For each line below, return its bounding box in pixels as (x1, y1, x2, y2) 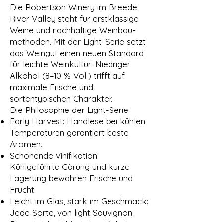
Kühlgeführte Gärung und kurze (10, 162, 130, 172)
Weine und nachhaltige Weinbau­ (10, 25, 136, 36)
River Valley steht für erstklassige (10, 13, 139, 24)
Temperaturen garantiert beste (10, 127, 129, 138)
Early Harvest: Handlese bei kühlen (10, 116, 145, 127)
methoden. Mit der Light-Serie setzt (10, 36, 146, 47)
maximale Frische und (10, 82, 93, 93)
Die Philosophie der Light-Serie (10, 105, 128, 115)
